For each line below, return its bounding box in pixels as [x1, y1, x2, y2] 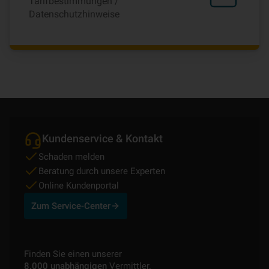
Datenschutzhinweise [29, 8, 119, 20]
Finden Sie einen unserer [24, 248, 122, 259]
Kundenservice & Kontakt [42, 131, 163, 145]
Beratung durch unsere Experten [38, 165, 165, 177]
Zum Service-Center [31, 200, 110, 211]
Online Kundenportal [38, 180, 119, 191]
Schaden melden [38, 151, 104, 162]
